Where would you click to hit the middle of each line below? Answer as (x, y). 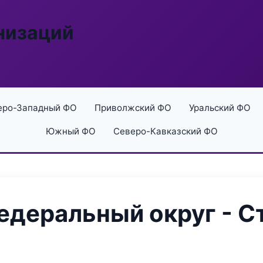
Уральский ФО (220, 108)
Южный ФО (70, 131)
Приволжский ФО (133, 108)
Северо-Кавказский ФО (165, 131)
